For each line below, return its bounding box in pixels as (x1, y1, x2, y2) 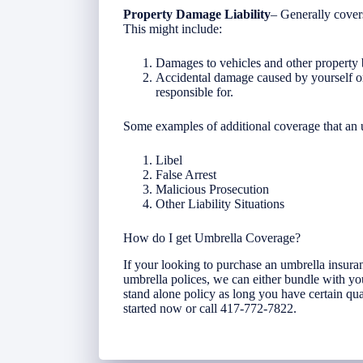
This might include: (123, 21, 222, 36)
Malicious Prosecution (156, 181, 269, 196)
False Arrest (156, 167, 216, 181)
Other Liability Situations (156, 196, 284, 211)
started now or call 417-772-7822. (123, 301, 297, 315)
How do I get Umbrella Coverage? (123, 230, 301, 245)
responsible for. (156, 84, 233, 99)
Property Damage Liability (123, 6, 271, 21)
